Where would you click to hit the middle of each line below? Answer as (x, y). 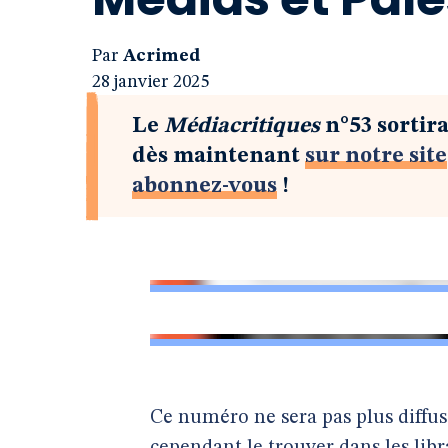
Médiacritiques (242, 126)
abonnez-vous (204, 186)
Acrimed (161, 56)
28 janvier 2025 (150, 82)
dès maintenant (218, 156)
